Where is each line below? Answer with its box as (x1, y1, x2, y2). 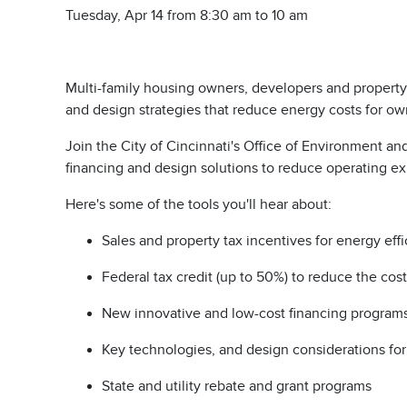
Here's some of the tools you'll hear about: (65, 196, 332, 213)
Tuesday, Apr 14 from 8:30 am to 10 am (65, 7, 312, 24)
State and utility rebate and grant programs (102, 378, 372, 394)
